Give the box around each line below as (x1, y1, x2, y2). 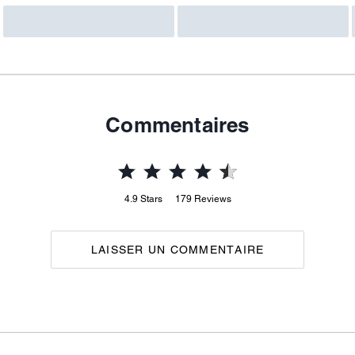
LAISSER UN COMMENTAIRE (90, 243, 265, 256)
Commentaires (105, 113, 250, 137)
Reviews (193, 193, 231, 204)
